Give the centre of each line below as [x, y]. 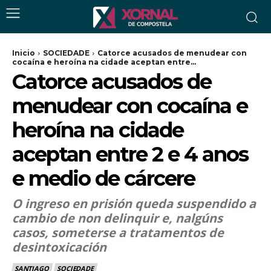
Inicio [24, 53]
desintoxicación [59, 247]
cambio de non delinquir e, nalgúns [117, 218]
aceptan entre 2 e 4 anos [130, 154]
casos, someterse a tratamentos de [118, 233]
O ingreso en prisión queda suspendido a [134, 204]
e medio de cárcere [103, 178]
